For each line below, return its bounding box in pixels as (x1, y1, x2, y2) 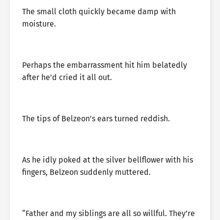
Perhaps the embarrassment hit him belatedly (22, 60, 187, 70)
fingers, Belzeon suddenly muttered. (22, 167, 151, 177)
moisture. (22, 19, 56, 28)
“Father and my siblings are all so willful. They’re (22, 209, 195, 218)
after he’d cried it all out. (22, 73, 112, 82)
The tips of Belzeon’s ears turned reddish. (22, 114, 170, 123)
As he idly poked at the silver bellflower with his (22, 155, 193, 165)
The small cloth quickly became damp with (22, 7, 176, 16)
